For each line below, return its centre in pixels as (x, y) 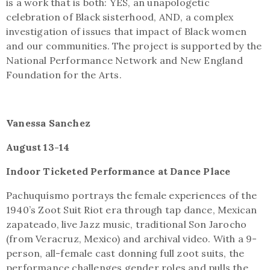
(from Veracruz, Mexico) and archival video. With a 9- (132, 239)
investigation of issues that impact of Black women (127, 31)
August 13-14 (38, 147)
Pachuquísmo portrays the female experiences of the (132, 195)
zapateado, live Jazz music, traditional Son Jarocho (127, 224)
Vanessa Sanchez (48, 123)
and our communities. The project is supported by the (134, 46)
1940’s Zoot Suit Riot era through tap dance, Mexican (132, 210)
